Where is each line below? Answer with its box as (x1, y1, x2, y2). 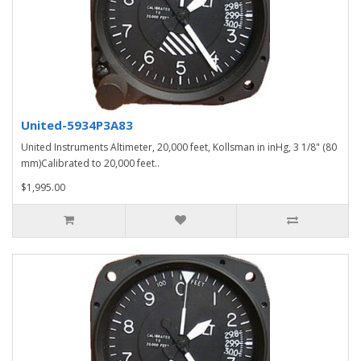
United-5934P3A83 (21, 116, 133, 133)
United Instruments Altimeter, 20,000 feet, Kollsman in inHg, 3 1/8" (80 (21, 139, 337, 154)
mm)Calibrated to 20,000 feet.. (21, 156, 160, 170)
